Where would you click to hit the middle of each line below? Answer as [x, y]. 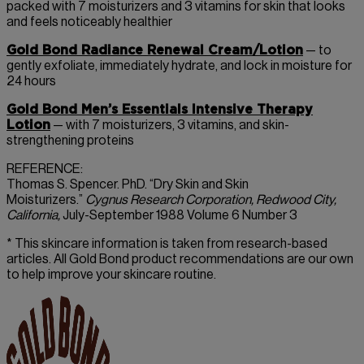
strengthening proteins [70, 141]
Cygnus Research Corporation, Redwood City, [211, 200]
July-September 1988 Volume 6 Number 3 [179, 216]
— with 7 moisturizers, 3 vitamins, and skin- [170, 126]
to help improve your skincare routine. [111, 275]
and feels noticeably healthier [89, 22]
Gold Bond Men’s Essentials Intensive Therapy [160, 110]
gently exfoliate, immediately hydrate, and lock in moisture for [179, 66]
